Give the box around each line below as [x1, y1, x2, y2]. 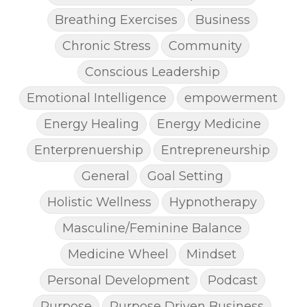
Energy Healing [43, 116, 139, 131]
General [81, 168, 130, 183]
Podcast [207, 272, 258, 287]
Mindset [186, 246, 236, 261]
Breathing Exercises [54, 12, 177, 27]
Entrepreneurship [161, 142, 270, 157]
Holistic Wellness [47, 194, 151, 209]
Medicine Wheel [68, 246, 169, 261]
